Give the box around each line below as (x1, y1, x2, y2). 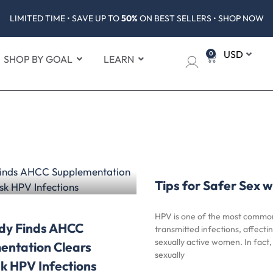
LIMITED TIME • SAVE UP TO (9, 13, 121, 24)
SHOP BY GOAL (3, 53, 73, 65)
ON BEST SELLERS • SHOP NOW (137, 13, 264, 24)
